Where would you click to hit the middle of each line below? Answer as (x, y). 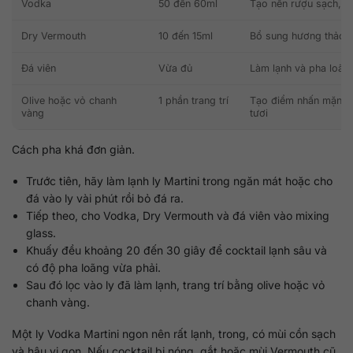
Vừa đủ (175, 69)
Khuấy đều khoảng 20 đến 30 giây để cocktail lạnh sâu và (177, 251)
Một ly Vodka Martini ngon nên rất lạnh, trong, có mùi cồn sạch (174, 334)
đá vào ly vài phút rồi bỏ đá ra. (105, 199)
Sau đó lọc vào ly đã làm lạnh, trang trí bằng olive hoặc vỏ (176, 285)
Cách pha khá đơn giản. (73, 150)
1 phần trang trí (193, 101)
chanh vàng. (58, 303)
